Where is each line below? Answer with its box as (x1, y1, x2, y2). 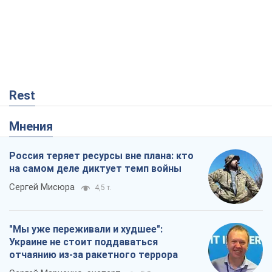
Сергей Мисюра (9, 181, 75, 192)
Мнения (19, 118, 53, 134)
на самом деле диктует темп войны (9, 162, 182, 174)
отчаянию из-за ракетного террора (9, 248, 178, 260)
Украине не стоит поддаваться (9, 236, 158, 248)
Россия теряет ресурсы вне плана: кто (9, 149, 194, 161)
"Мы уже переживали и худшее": (9, 223, 163, 235)
